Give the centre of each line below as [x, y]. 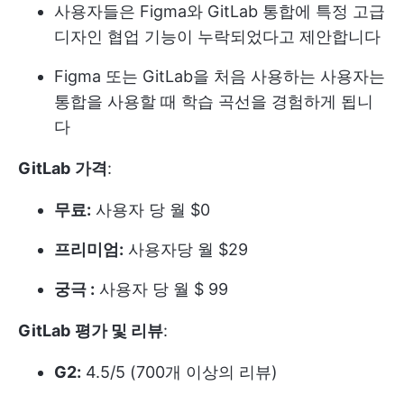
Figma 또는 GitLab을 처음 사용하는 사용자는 [220, 76]
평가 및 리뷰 [119, 330]
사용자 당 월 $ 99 [161, 289]
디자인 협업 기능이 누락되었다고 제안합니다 [217, 36]
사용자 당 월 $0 [151, 209]
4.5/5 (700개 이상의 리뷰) [179, 372]
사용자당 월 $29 [186, 249]
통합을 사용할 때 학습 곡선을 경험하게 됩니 [214, 101]
